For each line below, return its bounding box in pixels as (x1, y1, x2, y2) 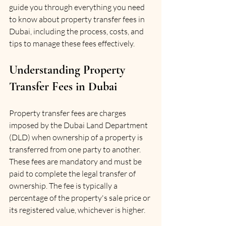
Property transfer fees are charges (9, 108, 128, 118)
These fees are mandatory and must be (9, 156, 143, 166)
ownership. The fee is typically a (9, 181, 119, 191)
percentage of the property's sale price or (9, 193, 152, 203)
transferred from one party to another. (9, 144, 142, 154)
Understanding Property (9, 63, 128, 77)
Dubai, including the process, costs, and (9, 26, 145, 36)
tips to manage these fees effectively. (9, 38, 135, 48)
